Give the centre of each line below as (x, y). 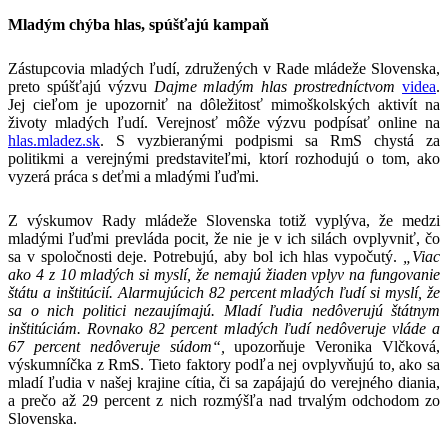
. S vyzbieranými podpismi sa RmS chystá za (270, 140)
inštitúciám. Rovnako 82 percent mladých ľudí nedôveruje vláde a (224, 328)
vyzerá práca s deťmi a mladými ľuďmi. (133, 176)
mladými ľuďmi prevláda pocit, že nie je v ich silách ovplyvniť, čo (224, 238)
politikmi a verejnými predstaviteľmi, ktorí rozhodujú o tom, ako (224, 158)
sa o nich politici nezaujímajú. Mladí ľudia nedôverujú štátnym (224, 310)
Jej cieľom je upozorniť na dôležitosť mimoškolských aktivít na (224, 104)
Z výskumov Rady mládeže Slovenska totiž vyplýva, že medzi (224, 220)
